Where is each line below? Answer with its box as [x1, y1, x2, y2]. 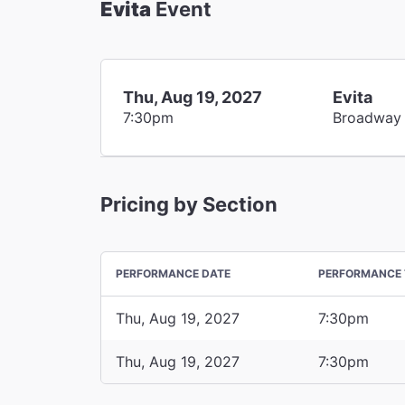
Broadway [333, 108, 402, 127]
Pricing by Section [100, 192, 278, 216]
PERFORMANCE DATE [116, 266, 231, 280]
